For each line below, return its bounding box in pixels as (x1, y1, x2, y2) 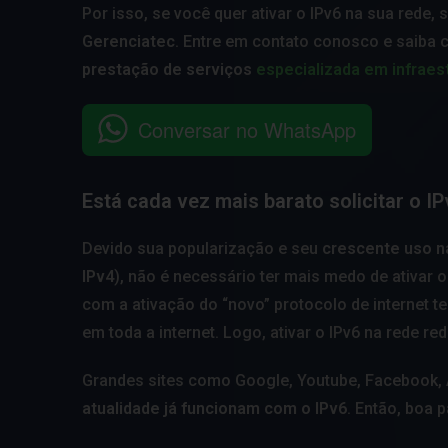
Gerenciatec (82, 31, 175, 51)
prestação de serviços (82, 59, 256, 79)
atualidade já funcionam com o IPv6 (82, 398, 347, 418)
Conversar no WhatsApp (138, 114, 356, 144)
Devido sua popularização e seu (82, 238, 322, 258)
